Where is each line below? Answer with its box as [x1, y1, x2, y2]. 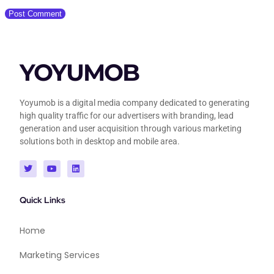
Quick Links [20, 194, 65, 206]
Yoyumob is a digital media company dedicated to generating [20, 97, 250, 108]
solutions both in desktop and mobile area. [20, 136, 180, 146]
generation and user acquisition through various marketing [20, 123, 242, 133]
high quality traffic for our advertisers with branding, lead [20, 110, 234, 120]
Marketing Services [20, 248, 100, 261]
